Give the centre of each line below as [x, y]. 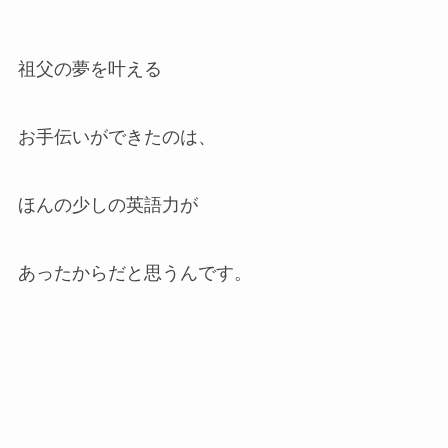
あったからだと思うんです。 [134, 272]
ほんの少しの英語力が [107, 204]
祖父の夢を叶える [89, 69]
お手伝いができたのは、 [116, 136]
